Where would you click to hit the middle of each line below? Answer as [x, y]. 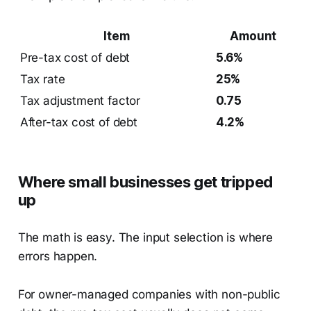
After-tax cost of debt [78, 122]
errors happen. [58, 256]
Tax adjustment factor [80, 100]
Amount [253, 36]
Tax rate [42, 79]
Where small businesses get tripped [145, 182]
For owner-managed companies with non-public [149, 294]
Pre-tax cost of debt [75, 57]
